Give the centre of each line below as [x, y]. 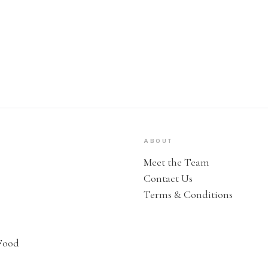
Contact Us [168, 178]
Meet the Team [176, 162]
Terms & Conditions [188, 194]
